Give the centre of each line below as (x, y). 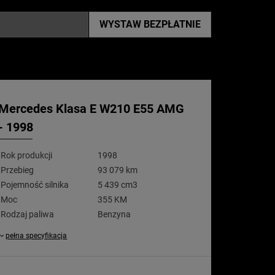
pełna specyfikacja (37, 236)
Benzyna (114, 214)
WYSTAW (122, 24)
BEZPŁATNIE (172, 24)
